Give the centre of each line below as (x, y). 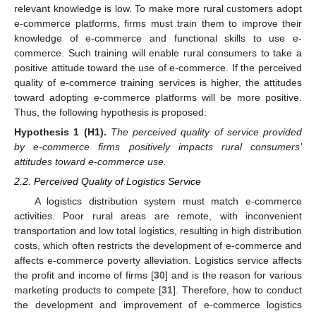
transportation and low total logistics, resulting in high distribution (158, 230)
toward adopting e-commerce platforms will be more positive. (158, 98)
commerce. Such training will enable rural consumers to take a (158, 53)
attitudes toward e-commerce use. (90, 162)
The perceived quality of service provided (206, 132)
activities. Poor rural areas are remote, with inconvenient (158, 215)
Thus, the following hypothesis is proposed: (110, 113)
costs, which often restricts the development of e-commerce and (158, 245)
